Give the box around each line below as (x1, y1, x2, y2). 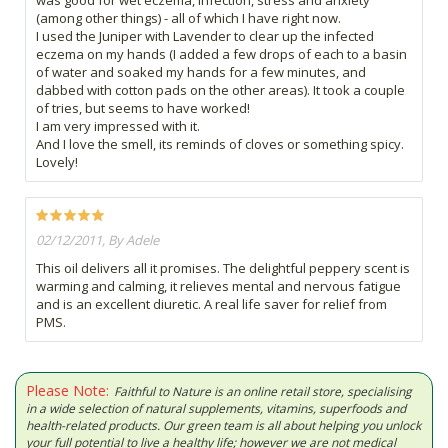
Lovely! (36, 152, 78, 171)
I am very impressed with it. (36, 116, 200, 135)
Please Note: (26, 380, 109, 400)
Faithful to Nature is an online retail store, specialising (114, 382, 412, 400)
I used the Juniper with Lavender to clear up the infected (36, 26, 374, 45)
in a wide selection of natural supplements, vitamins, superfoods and (26, 399, 406, 417)
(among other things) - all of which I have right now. (36, 8, 341, 27)
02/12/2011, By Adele (36, 230, 159, 249)
